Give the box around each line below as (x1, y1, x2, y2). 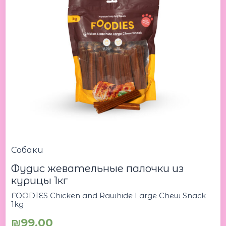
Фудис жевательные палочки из (11, 162, 184, 175)
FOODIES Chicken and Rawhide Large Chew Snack (11, 191, 206, 200)
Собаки (11, 145, 44, 155)
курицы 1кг (11, 174, 68, 187)
